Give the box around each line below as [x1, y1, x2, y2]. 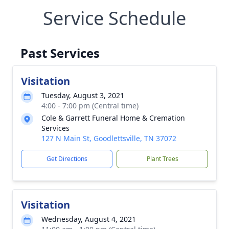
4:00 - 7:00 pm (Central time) [41, 101, 139, 110]
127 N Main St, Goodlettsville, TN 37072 [41, 133, 176, 143]
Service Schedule [43, 6, 186, 31]
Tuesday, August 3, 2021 [41, 90, 124, 100]
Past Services [20, 44, 100, 61]
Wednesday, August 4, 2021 [41, 214, 136, 224]
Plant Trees [146, 154, 178, 163]
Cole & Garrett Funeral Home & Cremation [41, 113, 185, 123]
